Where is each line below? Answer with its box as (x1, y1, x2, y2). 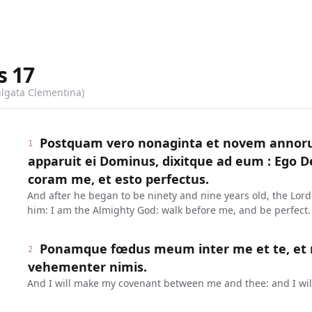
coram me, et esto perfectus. (27, 171, 209, 187)
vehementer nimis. (27, 258, 147, 275)
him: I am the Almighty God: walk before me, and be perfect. (26, 203, 311, 217)
